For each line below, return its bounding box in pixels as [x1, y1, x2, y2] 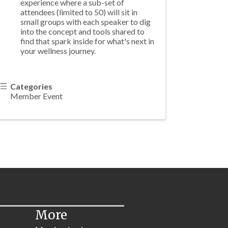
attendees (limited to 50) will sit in [20, 7, 138, 17]
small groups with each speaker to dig [20, 16, 151, 26]
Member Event [10, 91, 63, 101]
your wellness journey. [20, 45, 98, 55]
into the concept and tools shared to [20, 26, 145, 36]
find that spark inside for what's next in [20, 36, 155, 46]
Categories [10, 81, 53, 91]
